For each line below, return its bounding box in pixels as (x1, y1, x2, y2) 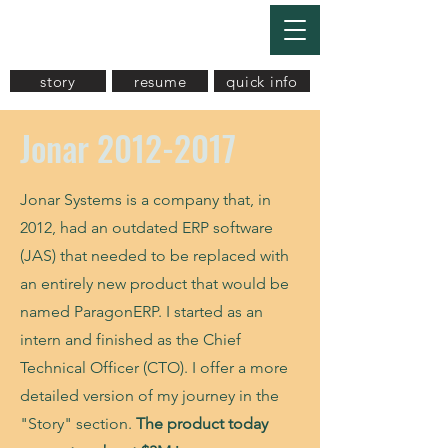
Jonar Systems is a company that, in (20, 190, 271, 209)
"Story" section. (20, 414, 136, 433)
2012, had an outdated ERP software (20, 218, 273, 237)
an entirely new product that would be (20, 274, 289, 293)
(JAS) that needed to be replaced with (20, 246, 289, 265)
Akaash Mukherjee (57, 8, 263, 51)
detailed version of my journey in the (20, 386, 279, 405)
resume (133, 71, 187, 91)
